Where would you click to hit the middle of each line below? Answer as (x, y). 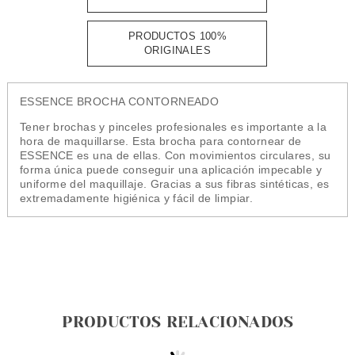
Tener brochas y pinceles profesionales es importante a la (173, 127)
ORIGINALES (177, 50)
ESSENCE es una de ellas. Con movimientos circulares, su (175, 155)
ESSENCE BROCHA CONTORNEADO (119, 101)
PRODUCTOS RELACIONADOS (177, 322)
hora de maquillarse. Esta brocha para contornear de (160, 141)
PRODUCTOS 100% (177, 36)
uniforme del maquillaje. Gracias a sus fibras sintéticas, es (174, 184)
